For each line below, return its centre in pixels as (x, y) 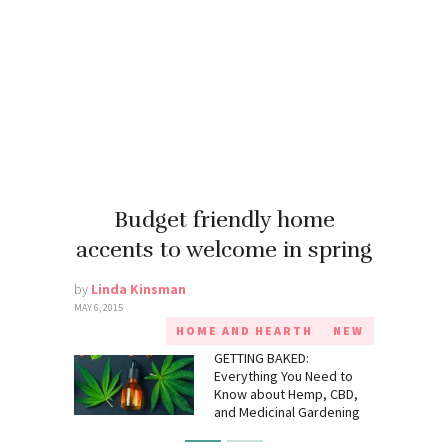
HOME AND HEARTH (244, 330)
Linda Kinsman (138, 288)
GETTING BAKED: (261, 357)
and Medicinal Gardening (287, 411)
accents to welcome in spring (224, 249)
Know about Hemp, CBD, (286, 393)
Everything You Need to (283, 375)
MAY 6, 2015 (98, 307)
